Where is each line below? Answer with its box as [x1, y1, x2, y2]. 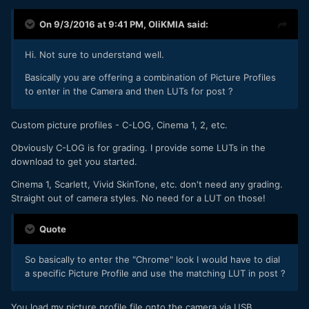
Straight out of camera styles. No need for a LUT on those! [11, 192, 266, 204]
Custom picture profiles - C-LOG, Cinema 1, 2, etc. [11, 119, 228, 131]
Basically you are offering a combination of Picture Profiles [25, 72, 276, 83]
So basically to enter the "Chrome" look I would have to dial [25, 254, 280, 266]
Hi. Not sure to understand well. [25, 49, 164, 61]
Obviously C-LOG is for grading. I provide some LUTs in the [11, 142, 266, 154]
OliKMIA [148, 19, 185, 30]
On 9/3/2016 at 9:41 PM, [39, 19, 148, 30]
